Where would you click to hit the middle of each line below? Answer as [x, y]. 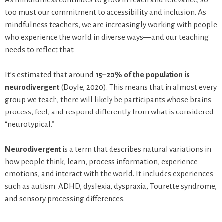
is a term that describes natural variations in [136, 149]
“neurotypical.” [29, 124]
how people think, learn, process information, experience [101, 162]
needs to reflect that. [40, 50]
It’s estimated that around [50, 74]
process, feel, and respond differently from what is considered [109, 111]
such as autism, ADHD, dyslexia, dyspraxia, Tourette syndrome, [111, 186]
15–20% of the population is [142, 74]
